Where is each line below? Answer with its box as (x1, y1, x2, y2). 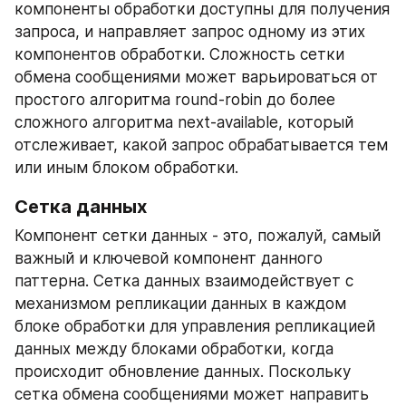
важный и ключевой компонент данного (14, 248, 323, 267)
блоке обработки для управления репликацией (14, 316, 375, 335)
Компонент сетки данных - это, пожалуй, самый (14, 226, 381, 245)
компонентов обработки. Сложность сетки (14, 44, 344, 63)
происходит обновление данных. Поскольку (14, 362, 351, 381)
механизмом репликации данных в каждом (14, 294, 346, 313)
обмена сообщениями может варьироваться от (14, 67, 378, 86)
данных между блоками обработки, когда (14, 339, 333, 358)
